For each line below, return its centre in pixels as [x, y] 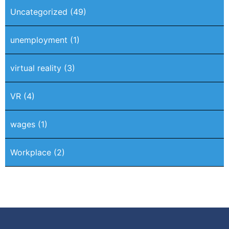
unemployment [39, 40]
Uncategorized [39, 12]
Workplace [31, 153]
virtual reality [36, 68]
